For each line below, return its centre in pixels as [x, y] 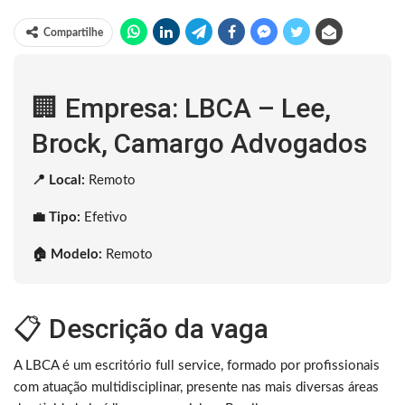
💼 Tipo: [56, 217]
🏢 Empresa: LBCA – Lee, [181, 108]
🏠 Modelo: [67, 254]
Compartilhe [73, 32]
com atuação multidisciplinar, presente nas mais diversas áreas [196, 387]
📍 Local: [58, 180]
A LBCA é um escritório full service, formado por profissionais [197, 365]
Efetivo [104, 217]
